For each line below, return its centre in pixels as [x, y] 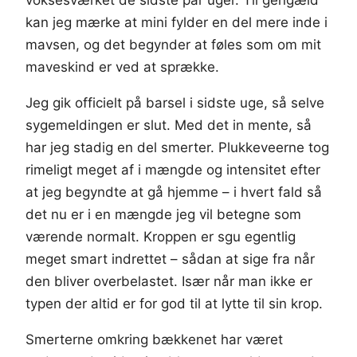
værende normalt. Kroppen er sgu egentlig [161, 237]
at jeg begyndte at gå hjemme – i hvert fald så [174, 192]
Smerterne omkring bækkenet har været [154, 340]
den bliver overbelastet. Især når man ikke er [169, 282]
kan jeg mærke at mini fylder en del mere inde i [177, 23]
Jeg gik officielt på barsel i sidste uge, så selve [175, 103]
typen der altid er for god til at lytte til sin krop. [174, 304]
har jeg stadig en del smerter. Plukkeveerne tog [177, 148]
